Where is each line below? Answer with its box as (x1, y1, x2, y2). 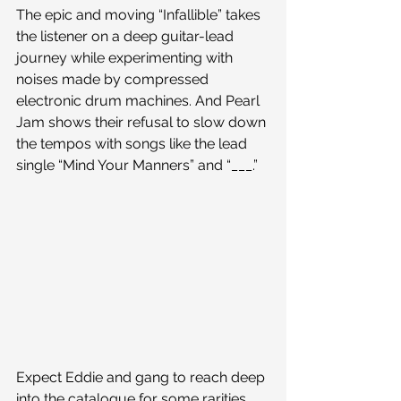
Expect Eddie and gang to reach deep (16, 369, 269, 386)
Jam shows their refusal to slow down (16, 114, 269, 131)
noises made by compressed (16, 71, 212, 88)
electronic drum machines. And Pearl (16, 92, 263, 109)
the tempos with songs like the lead (16, 135, 251, 152)
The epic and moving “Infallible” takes (16, 6, 264, 23)
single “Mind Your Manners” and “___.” (16, 157, 258, 174)
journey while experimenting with (16, 49, 236, 66)
